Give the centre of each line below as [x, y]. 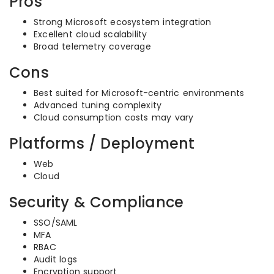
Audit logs [55, 259]
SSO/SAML [56, 223]
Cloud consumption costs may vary [114, 117]
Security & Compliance [97, 202]
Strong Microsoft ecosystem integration [123, 22]
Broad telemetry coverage [92, 46]
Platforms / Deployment [102, 143]
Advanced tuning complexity [98, 105]
